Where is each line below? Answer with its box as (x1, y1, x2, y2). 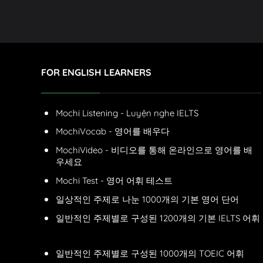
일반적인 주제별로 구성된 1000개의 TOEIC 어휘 (56, 248, 244, 259)
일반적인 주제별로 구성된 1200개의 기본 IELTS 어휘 (56, 213, 260, 224)
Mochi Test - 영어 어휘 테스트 (56, 175, 173, 187)
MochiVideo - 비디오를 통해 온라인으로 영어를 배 (56, 144, 252, 156)
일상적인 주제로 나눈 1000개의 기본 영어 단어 (56, 194, 239, 205)
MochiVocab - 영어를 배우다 (56, 126, 170, 137)
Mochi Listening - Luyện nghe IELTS (56, 107, 198, 119)
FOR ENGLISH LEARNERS (41, 66, 151, 79)
